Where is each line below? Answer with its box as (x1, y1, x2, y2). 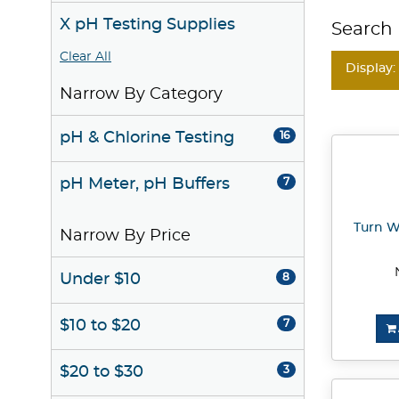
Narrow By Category (60, 86, 223, 102)
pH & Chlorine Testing (60, 130, 234, 146)
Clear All (60, 51, 111, 63)
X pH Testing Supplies (60, 17, 235, 33)
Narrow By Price (60, 228, 191, 244)
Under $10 (60, 272, 141, 288)
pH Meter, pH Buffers (60, 176, 230, 192)
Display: (346, 61, 395, 75)
